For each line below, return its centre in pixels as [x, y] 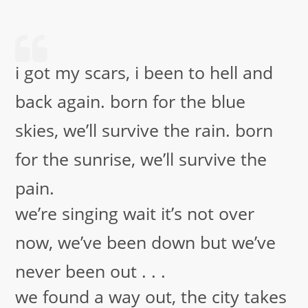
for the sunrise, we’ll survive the [141, 159]
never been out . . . [91, 271]
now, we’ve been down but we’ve [146, 242]
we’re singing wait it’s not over [135, 213]
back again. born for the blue [131, 101]
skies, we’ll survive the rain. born [144, 130]
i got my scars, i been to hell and [144, 73]
